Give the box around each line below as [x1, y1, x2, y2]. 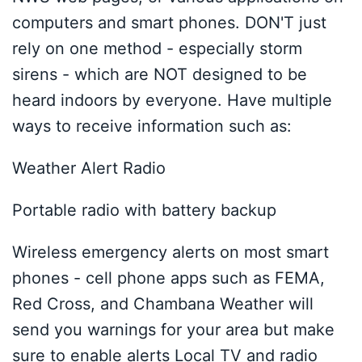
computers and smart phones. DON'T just [12, 13, 326, 32]
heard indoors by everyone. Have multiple [12, 90, 332, 110]
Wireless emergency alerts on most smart [12, 242, 329, 262]
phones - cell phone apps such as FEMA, [12, 268, 325, 288]
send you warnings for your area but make [12, 320, 335, 339]
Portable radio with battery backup [12, 200, 276, 220]
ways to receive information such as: [12, 116, 292, 136]
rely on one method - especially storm [12, 39, 302, 58]
